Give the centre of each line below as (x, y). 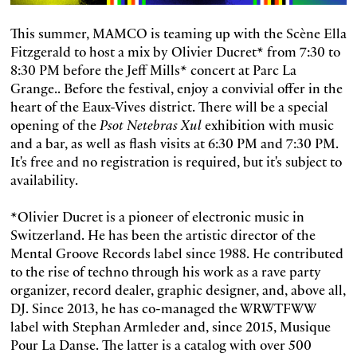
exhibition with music (269, 124)
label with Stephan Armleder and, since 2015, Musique (170, 326)
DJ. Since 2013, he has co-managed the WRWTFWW (163, 308)
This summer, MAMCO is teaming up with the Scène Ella (178, 33)
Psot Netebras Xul (152, 124)
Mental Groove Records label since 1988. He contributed (177, 253)
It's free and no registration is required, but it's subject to (176, 161)
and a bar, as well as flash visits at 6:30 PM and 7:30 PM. (174, 143)
